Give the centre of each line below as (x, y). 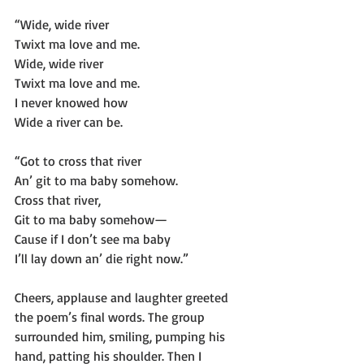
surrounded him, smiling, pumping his (121, 336)
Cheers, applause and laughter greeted (123, 297)
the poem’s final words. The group (111, 317)
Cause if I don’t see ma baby (93, 239)
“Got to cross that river (78, 161)
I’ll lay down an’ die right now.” (102, 258)
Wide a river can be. (69, 122)
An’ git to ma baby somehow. (96, 180)
